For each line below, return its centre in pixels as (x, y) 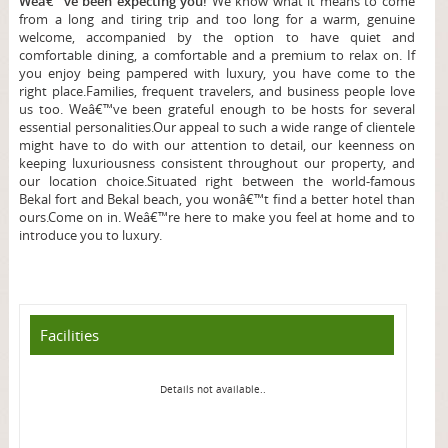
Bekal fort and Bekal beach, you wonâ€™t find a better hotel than (216, 199)
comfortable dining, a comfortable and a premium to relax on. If (216, 55)
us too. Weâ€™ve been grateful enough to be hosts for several (216, 109)
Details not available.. (213, 390)
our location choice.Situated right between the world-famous (216, 181)
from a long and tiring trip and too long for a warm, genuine (216, 19)
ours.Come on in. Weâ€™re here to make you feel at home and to (216, 217)
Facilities (69, 335)
